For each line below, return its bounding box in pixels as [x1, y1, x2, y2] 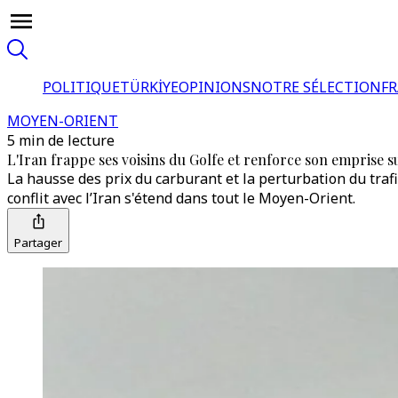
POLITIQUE [43, 77, 120, 97]
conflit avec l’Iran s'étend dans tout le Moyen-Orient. [7, 188, 355, 208]
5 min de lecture [7, 131, 115, 150]
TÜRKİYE [120, 77, 179, 97]
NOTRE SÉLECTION [251, 77, 381, 97]
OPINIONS [179, 77, 251, 97]
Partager [14, 235, 62, 251]
